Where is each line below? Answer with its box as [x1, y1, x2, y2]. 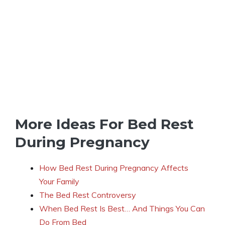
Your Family [39, 176, 79, 187]
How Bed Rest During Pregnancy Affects [39, 163, 188, 173]
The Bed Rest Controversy [39, 190, 136, 200]
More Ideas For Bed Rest [15, 116, 194, 133]
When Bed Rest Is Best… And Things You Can [39, 203, 205, 214]
